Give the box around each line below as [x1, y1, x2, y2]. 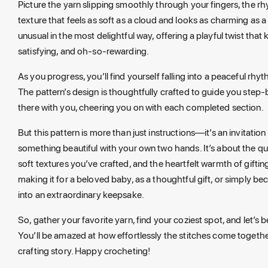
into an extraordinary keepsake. [18, 188, 144, 201]
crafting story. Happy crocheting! [18, 244, 151, 257]
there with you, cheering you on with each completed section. [18, 100, 264, 114]
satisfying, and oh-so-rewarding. [18, 44, 150, 57]
